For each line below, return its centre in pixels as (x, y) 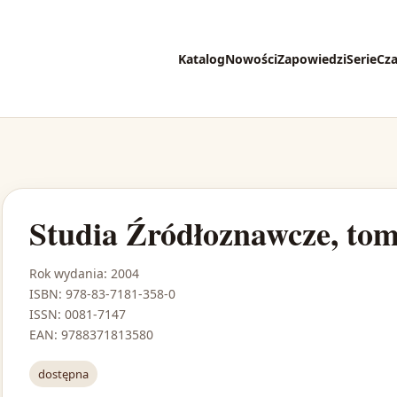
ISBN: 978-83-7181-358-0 (102, 294)
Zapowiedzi (312, 58)
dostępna (63, 374)
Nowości (251, 58)
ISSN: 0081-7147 (78, 315)
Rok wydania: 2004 (84, 274)
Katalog (202, 58)
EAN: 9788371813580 (91, 335)
